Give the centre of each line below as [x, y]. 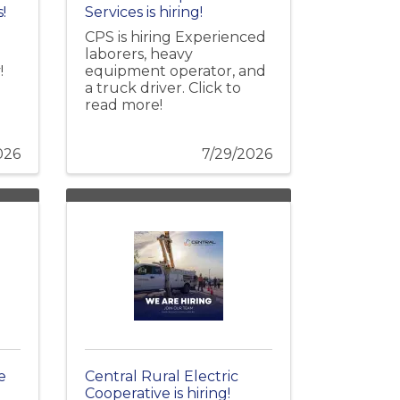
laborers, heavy [138, 54]
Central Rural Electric [161, 376]
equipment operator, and [175, 71]
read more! [123, 104]
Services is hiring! [143, 12]
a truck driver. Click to [162, 87]
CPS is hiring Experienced [175, 37]
